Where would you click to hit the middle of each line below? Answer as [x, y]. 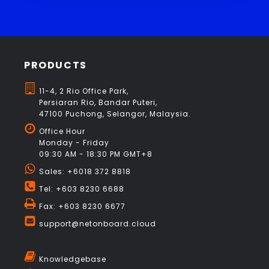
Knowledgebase [73, 259]
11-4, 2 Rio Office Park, [84, 91]
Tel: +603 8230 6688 [82, 189]
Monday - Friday [74, 143]
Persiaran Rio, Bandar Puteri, [98, 103]
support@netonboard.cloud [98, 224]
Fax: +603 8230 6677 [82, 207]
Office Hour [62, 131]
